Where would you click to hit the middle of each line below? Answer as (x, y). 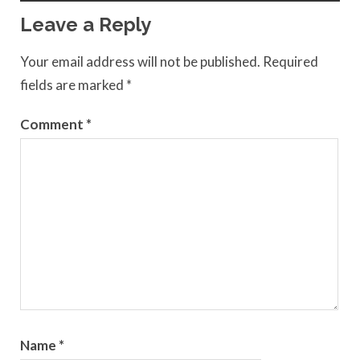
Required (290, 61)
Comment (53, 125)
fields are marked (73, 84)
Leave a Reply (86, 25)
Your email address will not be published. (140, 61)
